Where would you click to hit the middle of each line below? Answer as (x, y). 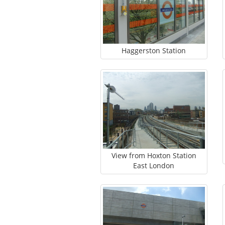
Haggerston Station (154, 51)
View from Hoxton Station (154, 156)
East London (154, 166)
